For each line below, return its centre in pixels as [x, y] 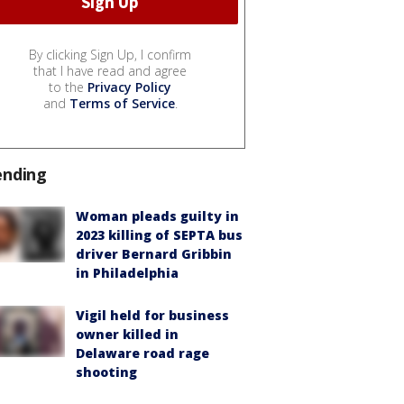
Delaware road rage [142, 353]
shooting [106, 372]
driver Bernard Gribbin [154, 254]
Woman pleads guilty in [157, 216]
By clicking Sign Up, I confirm [110, 55]
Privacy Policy [129, 87]
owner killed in [127, 335]
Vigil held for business [152, 316]
